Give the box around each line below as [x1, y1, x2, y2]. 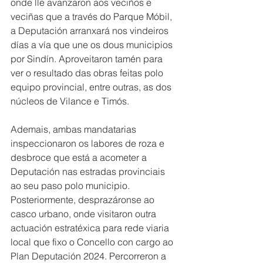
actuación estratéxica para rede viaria [11, 222, 171, 234]
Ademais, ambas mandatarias [11, 123, 139, 136]
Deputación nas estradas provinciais [11, 166, 167, 178]
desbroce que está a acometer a [11, 151, 149, 164]
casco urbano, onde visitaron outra [11, 208, 159, 220]
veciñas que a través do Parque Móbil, [11, 11, 174, 23]
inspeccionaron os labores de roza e [11, 137, 167, 150]
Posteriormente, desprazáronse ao [11, 194, 157, 206]
